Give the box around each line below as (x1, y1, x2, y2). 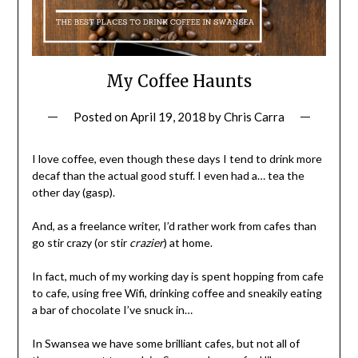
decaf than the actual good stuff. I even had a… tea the (31, 169, 304, 183)
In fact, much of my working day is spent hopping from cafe (31, 269, 324, 284)
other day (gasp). (31, 185, 115, 200)
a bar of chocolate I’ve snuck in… (31, 303, 193, 317)
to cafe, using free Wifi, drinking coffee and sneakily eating (31, 286, 322, 300)
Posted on (74, 109, 130, 125)
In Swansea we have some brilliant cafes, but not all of (31, 336, 300, 351)
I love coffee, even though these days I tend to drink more (31, 152, 322, 166)
